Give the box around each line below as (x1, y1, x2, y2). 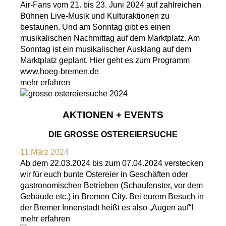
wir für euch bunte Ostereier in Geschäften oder (20, 170, 188, 179)
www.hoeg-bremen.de (20, 67, 99, 76)
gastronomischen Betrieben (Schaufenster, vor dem (20, 181, 203, 190)
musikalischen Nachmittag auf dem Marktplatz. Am (20, 33, 200, 42)
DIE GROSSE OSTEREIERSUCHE (48, 130, 172, 139)
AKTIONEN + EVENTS (63, 109, 163, 121)
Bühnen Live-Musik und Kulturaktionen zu (20, 11, 169, 20)
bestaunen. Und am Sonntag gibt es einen (20, 22, 171, 31)
